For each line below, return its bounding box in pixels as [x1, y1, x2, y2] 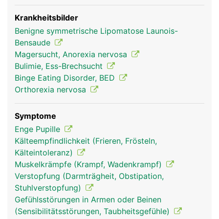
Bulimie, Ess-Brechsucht [15, 61, 105, 71]
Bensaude [15, 38, 53, 47]
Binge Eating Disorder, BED [15, 73, 117, 83]
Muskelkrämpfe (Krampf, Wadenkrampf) [15, 159, 164, 169]
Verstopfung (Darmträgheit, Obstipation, [15, 171, 164, 181]
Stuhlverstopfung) [15, 183, 84, 193]
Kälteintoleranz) [15, 148, 75, 157]
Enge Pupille [15, 124, 63, 134]
